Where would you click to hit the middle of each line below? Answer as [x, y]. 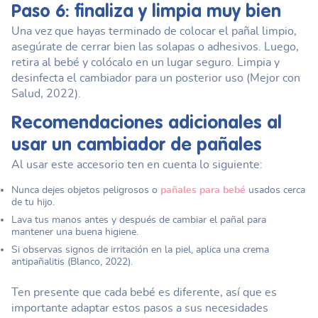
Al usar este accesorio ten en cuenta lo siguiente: [137, 164]
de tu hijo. [33, 202]
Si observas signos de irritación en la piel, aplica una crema [140, 249]
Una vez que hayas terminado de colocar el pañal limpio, [154, 31]
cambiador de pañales [169, 145]
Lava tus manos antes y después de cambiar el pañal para [139, 219]
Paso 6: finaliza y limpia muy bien [146, 12]
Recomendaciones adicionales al [147, 123]
